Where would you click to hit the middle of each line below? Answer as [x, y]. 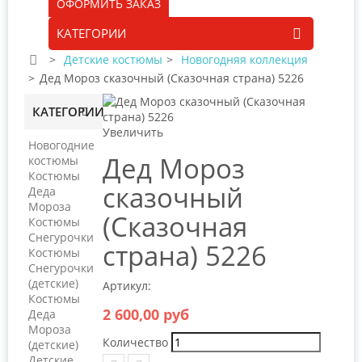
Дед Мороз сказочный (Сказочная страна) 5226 [172, 78]
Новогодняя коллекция [244, 59]
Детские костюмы [113, 59]
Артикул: [127, 286]
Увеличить [133, 132]
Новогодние [61, 145]
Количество [135, 342]
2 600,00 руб [146, 314]
